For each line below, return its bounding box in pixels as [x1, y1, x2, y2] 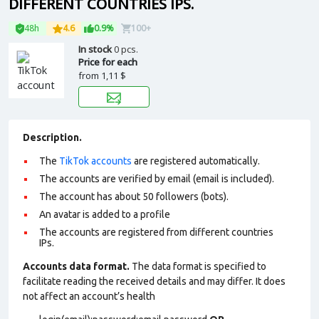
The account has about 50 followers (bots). [39, 191, 229, 202]
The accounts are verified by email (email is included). [39, 173, 274, 184]
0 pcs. [114, 43, 138, 56]
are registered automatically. [132, 155, 260, 167]
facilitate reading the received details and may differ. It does [23, 276, 286, 287]
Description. [23, 132, 82, 143]
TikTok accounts [59, 155, 132, 167]
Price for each [78, 56, 137, 68]
